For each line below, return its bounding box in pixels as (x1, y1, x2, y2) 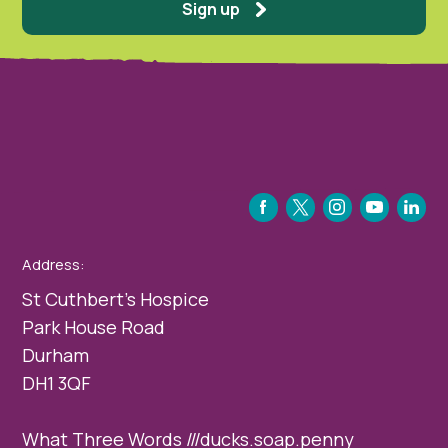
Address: (22, 254, 86, 276)
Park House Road (22, 314, 166, 339)
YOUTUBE (330, 207, 403, 230)
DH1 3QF (22, 370, 92, 395)
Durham (22, 342, 90, 367)
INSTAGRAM (293, 207, 383, 230)
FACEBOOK (219, 207, 302, 230)
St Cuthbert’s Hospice (22, 286, 210, 311)
